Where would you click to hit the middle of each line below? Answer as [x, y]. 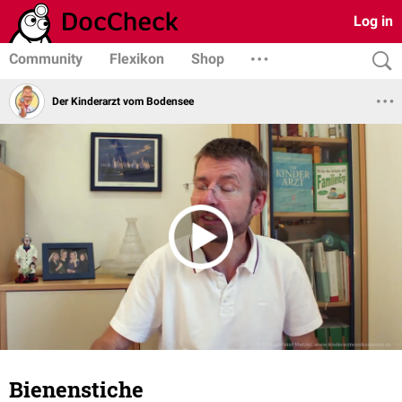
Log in [373, 21]
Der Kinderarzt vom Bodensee [123, 101]
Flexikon [137, 59]
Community [46, 59]
